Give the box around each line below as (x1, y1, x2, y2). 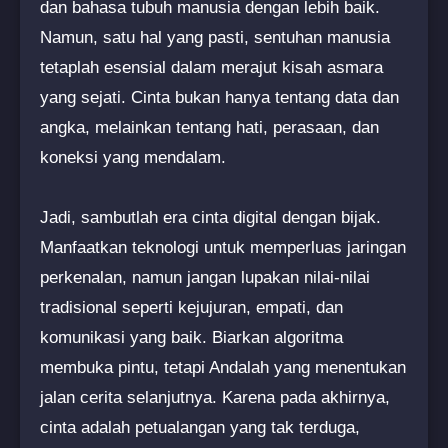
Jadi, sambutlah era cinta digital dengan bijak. (40, 207, 381, 227)
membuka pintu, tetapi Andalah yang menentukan (40, 357, 406, 377)
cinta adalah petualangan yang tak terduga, (40, 417, 360, 437)
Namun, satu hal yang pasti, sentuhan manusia (40, 27, 390, 47)
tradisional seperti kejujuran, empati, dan (40, 297, 343, 317)
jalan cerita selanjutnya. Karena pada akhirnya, (40, 387, 390, 407)
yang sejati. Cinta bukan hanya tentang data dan (40, 87, 399, 107)
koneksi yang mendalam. (40, 147, 226, 167)
